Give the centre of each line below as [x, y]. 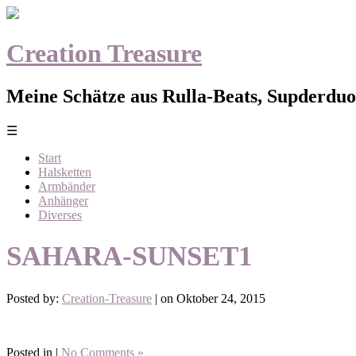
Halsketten [65, 172]
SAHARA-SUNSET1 [130, 257]
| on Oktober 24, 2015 [209, 298]
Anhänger [63, 200]
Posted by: [34, 298]
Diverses [60, 215]
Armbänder [67, 186]
